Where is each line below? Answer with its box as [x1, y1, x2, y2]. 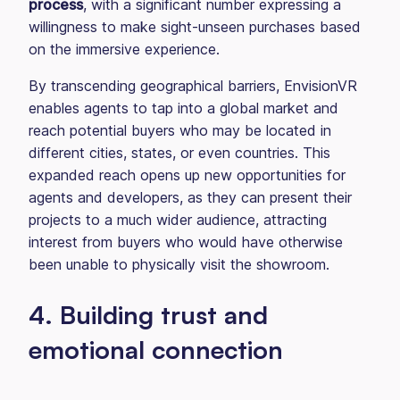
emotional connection [29, 334, 283, 365]
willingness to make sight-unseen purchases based [29, 18, 361, 36]
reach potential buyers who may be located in [29, 121, 331, 139]
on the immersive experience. [29, 40, 229, 58]
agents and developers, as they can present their [29, 188, 352, 206]
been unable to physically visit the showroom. [29, 255, 338, 273]
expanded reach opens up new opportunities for [29, 166, 346, 184]
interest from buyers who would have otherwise [29, 233, 343, 251]
